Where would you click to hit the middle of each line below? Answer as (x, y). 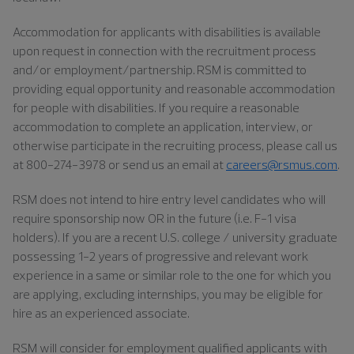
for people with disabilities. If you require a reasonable (156, 107)
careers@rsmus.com (282, 164)
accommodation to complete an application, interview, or (163, 126)
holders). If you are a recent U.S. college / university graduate (175, 237)
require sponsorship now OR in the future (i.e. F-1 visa (154, 218)
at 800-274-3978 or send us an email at (119, 164)
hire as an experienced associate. (101, 313)
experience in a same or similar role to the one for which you (172, 275)
